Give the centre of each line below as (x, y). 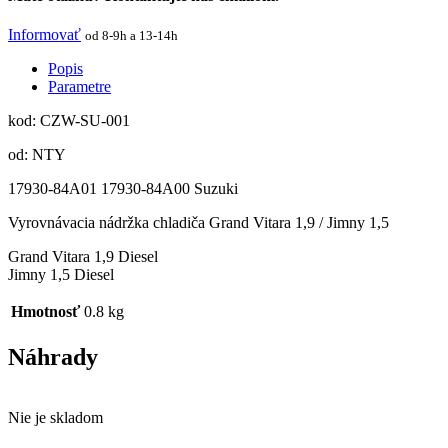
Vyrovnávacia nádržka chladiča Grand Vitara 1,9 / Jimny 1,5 (198, 223)
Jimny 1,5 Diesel (61, 275)
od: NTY (37, 155)
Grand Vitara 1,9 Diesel (83, 257)
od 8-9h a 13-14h (131, 36)
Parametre (79, 87)
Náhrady (53, 356)
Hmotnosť (45, 312)
